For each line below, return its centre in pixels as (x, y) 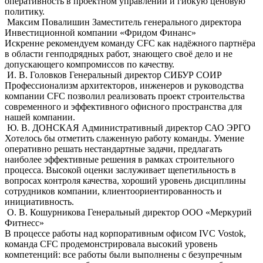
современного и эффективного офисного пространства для (123, 106)
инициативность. (39, 201)
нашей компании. (40, 117)
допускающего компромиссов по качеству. (90, 64)
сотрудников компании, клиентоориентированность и (113, 191)
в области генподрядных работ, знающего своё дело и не (119, 53)
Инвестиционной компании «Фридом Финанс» (100, 32)
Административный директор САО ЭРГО (166, 127)
